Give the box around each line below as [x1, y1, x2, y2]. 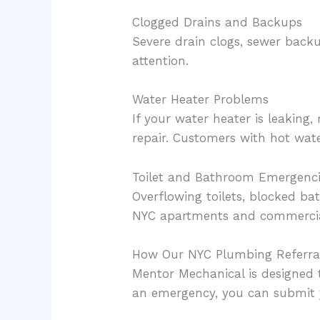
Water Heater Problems [132, 92, 269, 107]
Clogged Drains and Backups [132, 15, 303, 30]
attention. [132, 54, 189, 69]
